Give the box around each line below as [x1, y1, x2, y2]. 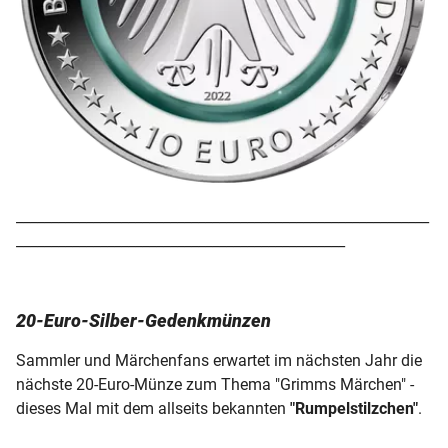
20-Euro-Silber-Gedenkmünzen [16, 309, 271, 331]
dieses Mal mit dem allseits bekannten [16, 398, 290, 418]
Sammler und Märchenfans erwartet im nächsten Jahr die [16, 350, 422, 370]
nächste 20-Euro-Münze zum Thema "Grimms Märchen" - [16, 374, 414, 394]
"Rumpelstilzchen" [290, 398, 418, 418]
